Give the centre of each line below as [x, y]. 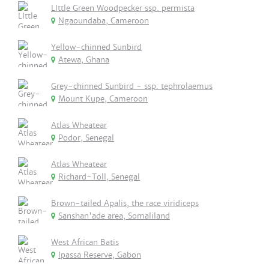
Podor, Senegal [86, 138]
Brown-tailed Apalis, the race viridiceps [125, 203]
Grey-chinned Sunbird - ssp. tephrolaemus [132, 86]
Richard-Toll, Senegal [99, 177]
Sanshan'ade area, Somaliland [114, 216]
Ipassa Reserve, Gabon [100, 255]
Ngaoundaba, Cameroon [104, 21]
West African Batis [85, 242]
